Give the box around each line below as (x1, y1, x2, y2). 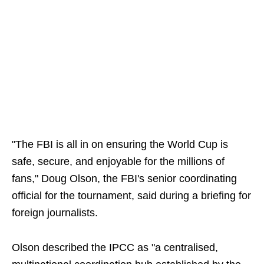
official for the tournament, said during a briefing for (12, 190, 251, 202)
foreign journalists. (12, 207, 98, 219)
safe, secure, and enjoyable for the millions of (12, 156, 225, 168)
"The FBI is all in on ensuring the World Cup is (12, 138, 228, 151)
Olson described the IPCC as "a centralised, (12, 242, 218, 254)
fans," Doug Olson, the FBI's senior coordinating (12, 173, 237, 185)
